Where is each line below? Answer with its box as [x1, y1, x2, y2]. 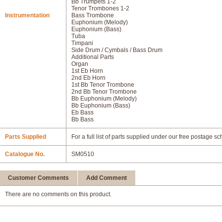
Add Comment [86, 174, 127, 181]
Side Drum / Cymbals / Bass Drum [71, 47, 163, 54]
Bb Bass [71, 116, 94, 123]
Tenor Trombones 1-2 [71, 5, 129, 12]
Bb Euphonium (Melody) [71, 95, 137, 102]
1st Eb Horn [71, 67, 103, 74]
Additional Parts [71, 54, 114, 60]
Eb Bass [71, 109, 94, 116]
